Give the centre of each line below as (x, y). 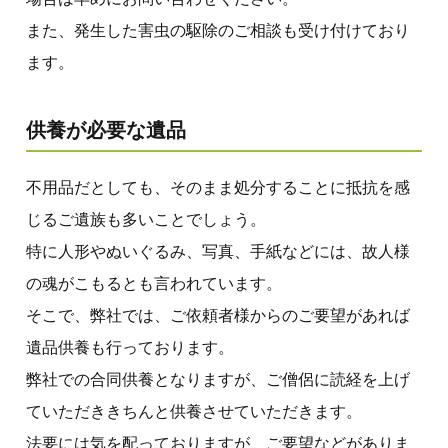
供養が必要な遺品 (106, 129)
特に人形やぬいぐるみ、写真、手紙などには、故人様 (218, 251)
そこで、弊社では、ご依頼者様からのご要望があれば (218, 315)
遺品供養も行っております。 (130, 347)
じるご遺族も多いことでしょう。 (146, 219)
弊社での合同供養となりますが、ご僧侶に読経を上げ (218, 379)
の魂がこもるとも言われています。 (154, 283)
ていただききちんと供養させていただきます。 (194, 411)
